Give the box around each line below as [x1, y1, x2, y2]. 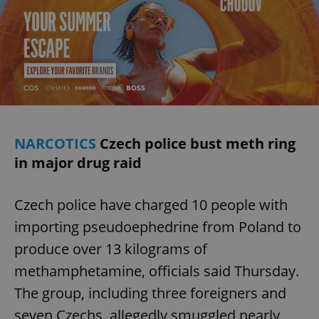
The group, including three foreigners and [14, 283, 286, 303]
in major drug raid [14, 153, 142, 173]
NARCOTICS [14, 134, 100, 154]
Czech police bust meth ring [100, 134, 296, 154]
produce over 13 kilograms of [14, 239, 207, 259]
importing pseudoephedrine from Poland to [14, 217, 301, 237]
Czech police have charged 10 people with [14, 195, 288, 215]
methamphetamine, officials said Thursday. [14, 261, 299, 281]
